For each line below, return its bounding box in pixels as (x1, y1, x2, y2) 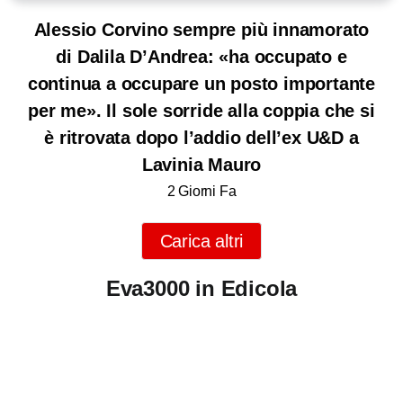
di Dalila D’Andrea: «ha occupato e (56, 46, 347, 67)
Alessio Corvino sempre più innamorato (33, 19, 370, 40)
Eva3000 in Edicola (105, 275, 298, 300)
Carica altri (159, 230, 244, 251)
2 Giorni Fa (166, 182, 237, 199)
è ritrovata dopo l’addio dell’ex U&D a (44, 127, 359, 148)
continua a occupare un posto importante (27, 73, 376, 94)
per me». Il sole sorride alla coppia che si (28, 100, 375, 121)
